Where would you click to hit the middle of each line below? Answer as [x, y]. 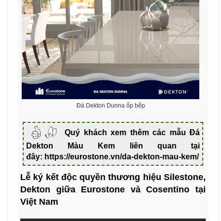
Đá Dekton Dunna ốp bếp [110, 105]
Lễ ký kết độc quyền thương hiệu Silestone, [113, 177]
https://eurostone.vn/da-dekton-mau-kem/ [122, 157]
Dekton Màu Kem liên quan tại [113, 146]
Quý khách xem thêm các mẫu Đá [132, 132]
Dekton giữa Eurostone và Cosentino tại [113, 190]
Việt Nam [39, 202]
